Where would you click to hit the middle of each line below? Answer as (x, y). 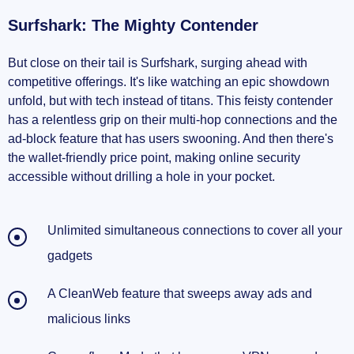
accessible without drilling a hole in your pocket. (141, 177)
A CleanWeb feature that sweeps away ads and (180, 294)
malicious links (89, 319)
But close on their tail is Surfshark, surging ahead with (158, 63)
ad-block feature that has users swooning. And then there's (171, 139)
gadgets (70, 256)
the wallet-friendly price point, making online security (154, 158)
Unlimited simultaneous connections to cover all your (195, 231)
